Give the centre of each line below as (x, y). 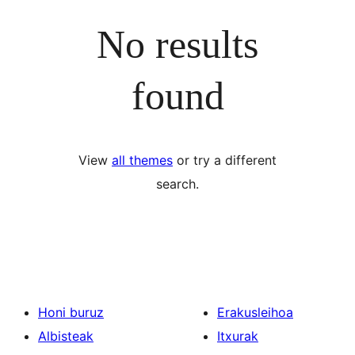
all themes (142, 160)
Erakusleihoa (255, 312)
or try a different (225, 160)
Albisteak (66, 336)
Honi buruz (71, 312)
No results (177, 44)
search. (177, 184)
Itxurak (238, 336)
